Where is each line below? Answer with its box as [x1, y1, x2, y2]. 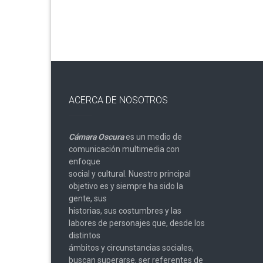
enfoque [69, 157, 100, 167]
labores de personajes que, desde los [69, 218, 205, 228]
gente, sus [69, 194, 107, 204]
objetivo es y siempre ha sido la [69, 181, 183, 191]
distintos [69, 231, 100, 241]
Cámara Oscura [69, 132, 124, 142]
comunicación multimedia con [69, 144, 180, 154]
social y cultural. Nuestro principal [69, 169, 191, 179]
